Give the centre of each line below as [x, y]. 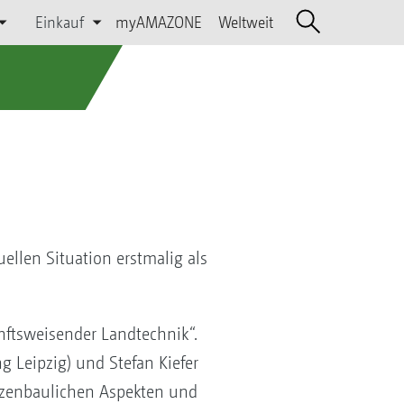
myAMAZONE [158, 22]
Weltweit [245, 22]
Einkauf [60, 22]
